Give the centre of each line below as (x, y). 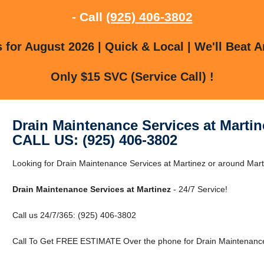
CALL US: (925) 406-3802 (95, 140)
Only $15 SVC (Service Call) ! (132, 76)
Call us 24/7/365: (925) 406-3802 (74, 215)
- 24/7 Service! (199, 189)
